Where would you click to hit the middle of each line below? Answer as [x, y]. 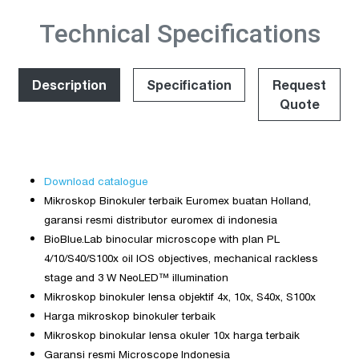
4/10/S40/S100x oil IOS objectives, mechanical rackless [181, 258]
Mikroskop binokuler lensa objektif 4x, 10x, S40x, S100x [180, 296]
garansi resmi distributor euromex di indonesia [161, 219]
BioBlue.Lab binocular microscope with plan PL [162, 238]
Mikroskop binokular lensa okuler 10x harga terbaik [172, 335]
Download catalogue [96, 181]
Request [299, 84]
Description [69, 84]
